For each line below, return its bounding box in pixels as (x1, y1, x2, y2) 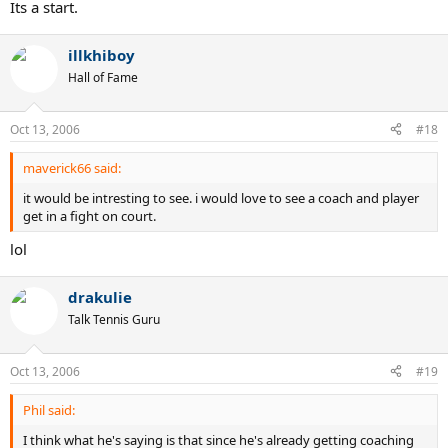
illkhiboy (68, 45, 135, 65)
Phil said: (23, 400, 75, 419)
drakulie (68, 287, 132, 307)
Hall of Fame (68, 69, 138, 86)
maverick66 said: (23, 158, 121, 177)
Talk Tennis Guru (68, 311, 160, 328)
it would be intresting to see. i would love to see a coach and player (23, 188, 419, 207)
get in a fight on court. (23, 206, 156, 225)
